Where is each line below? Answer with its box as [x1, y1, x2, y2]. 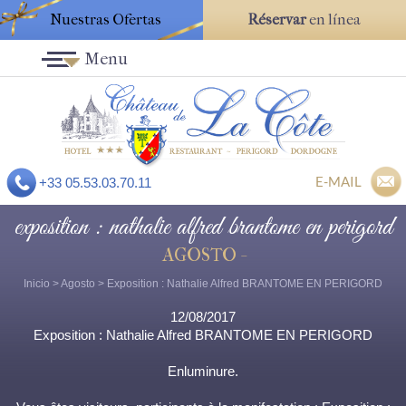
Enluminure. [168, 363, 238, 380]
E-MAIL [315, 173, 362, 190]
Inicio [24, 277, 50, 291]
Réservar [248, 11, 306, 28]
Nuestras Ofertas [50, 11, 161, 28]
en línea [306, 11, 361, 28]
